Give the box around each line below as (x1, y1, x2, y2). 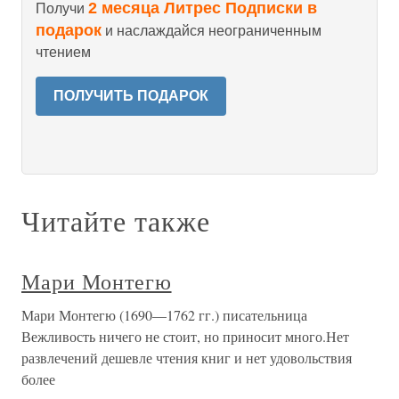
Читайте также (21, 201, 210, 240)
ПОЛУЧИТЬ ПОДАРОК (53, 88, 208, 103)
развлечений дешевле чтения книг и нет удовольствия (21, 348, 352, 367)
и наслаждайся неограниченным (102, 23, 322, 38)
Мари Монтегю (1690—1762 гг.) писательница (21, 305, 307, 324)
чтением (36, 45, 91, 60)
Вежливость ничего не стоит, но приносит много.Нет (21, 327, 349, 346)
